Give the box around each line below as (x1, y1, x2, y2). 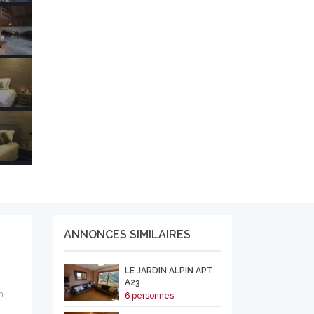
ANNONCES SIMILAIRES (64, 228, 191, 241)
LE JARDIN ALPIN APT (124, 266, 213, 275)
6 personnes (124, 291, 174, 301)
